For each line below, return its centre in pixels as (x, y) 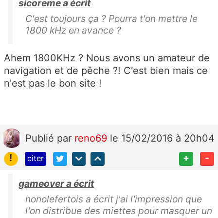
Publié (41, 138)
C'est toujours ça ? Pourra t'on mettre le (111, 19)
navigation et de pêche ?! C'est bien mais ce (106, 71)
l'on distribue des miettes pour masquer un (119, 210)
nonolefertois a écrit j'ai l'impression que (114, 199)
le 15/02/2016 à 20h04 (162, 138)
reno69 (92, 138)
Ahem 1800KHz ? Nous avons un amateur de (107, 58)
